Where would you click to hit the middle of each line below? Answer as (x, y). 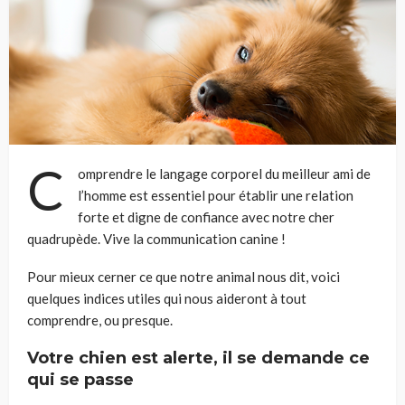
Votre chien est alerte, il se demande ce (198, 358)
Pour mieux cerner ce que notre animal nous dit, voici (184, 277)
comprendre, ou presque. (100, 320)
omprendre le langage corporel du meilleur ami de (224, 174)
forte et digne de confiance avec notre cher (206, 217)
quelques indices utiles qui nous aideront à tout (167, 299)
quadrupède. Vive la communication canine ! (156, 239)
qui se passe (80, 380)
